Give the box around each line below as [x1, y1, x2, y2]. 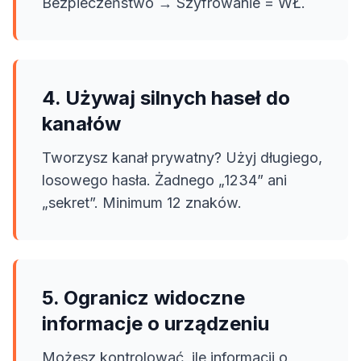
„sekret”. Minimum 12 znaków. [42, 194, 242, 211]
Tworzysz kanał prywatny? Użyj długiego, [42, 149, 322, 166]
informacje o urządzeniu [42, 312, 269, 335]
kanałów [42, 112, 121, 135]
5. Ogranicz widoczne [42, 286, 245, 309]
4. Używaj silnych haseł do [42, 86, 290, 110]
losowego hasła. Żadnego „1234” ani [42, 172, 287, 189]
